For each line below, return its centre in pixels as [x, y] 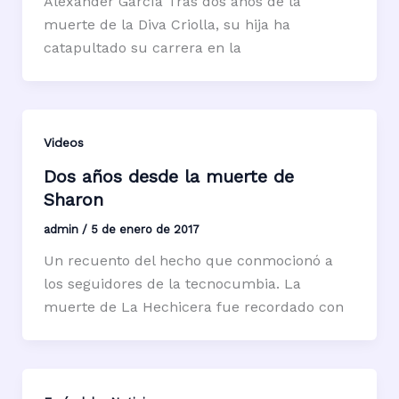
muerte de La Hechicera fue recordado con [193, 307]
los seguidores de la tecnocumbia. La [172, 284]
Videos [63, 142]
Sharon [73, 200]
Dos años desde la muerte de [168, 177]
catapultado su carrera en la [142, 47]
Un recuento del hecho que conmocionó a [188, 261]
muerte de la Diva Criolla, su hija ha [167, 24]
